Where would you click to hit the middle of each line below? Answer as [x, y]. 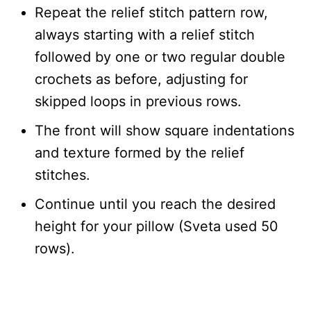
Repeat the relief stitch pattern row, [151, 13]
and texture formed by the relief [140, 153]
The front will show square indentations [165, 131]
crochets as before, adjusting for [141, 79]
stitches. [62, 175]
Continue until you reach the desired [155, 204]
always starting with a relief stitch [145, 35]
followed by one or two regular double [160, 57]
